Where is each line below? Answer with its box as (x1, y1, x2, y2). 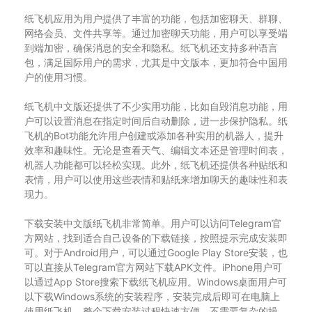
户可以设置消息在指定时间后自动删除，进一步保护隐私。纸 (24, 115, 288, 127)
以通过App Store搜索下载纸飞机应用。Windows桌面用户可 (24, 276, 287, 288)
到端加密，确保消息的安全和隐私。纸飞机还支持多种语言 (24, 42, 278, 54)
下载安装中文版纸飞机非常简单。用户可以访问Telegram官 (24, 217, 281, 229)
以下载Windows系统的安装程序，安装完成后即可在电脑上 (24, 290, 280, 302)
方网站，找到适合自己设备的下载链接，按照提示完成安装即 (24, 232, 288, 244)
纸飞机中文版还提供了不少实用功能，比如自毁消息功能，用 (24, 100, 288, 112)
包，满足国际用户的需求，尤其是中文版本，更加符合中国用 (24, 56, 288, 68)
